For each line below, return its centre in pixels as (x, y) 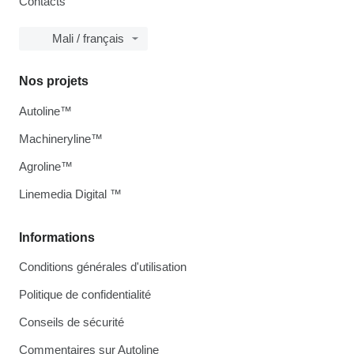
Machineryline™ (61, 139)
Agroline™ (46, 167)
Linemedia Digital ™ (70, 194)
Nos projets (54, 81)
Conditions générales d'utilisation (103, 267)
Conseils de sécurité (72, 322)
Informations (57, 238)
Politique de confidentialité (85, 295)
